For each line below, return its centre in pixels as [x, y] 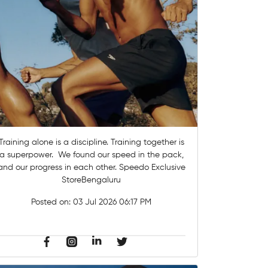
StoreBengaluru [92, 180]
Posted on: [52, 202]
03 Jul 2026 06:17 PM [112, 202]
